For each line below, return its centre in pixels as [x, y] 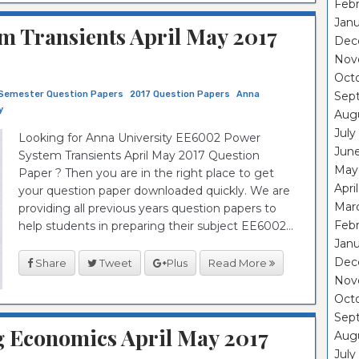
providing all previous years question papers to [147, 208]
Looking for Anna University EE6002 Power [139, 138]
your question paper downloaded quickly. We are [154, 191]
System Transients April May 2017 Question [139, 155]
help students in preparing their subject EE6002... [156, 226]
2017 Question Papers [180, 94]
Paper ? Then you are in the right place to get [146, 173]
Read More [239, 262]
